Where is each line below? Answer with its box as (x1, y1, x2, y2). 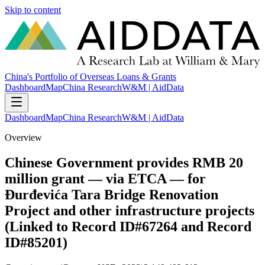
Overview (5, 132, 42, 143)
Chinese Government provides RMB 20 (5, 155, 243, 171)
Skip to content (5, 5, 61, 15)
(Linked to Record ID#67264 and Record (5, 219, 251, 235)
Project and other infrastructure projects (5, 203, 254, 219)
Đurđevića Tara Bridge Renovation (5, 187, 218, 203)
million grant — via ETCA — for (5, 171, 206, 187)
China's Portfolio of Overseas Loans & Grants (5, 72, 176, 82)
